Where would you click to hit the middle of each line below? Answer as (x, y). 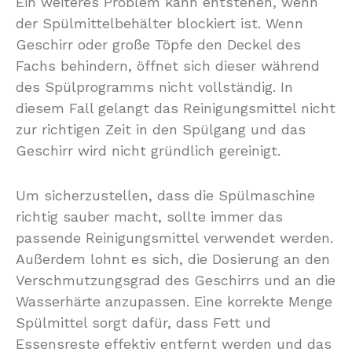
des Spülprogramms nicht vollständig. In (154, 87)
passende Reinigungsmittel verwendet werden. (174, 238)
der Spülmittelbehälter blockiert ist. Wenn (159, 23)
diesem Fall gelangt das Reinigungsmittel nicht (176, 108)
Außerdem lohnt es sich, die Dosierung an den (173, 259)
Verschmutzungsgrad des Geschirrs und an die (176, 280)
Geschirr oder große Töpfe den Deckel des (158, 44)
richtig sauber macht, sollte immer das (149, 216)
